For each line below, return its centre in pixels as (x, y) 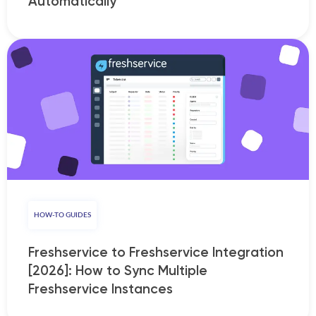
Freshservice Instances (101, 288)
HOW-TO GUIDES (62, 215)
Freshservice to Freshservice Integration (156, 252)
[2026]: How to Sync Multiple (118, 270)
